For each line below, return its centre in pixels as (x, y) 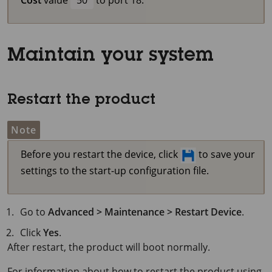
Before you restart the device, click (100, 154)
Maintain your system (110, 56)
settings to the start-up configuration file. (115, 170)
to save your (226, 154)
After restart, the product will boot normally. (109, 247)
